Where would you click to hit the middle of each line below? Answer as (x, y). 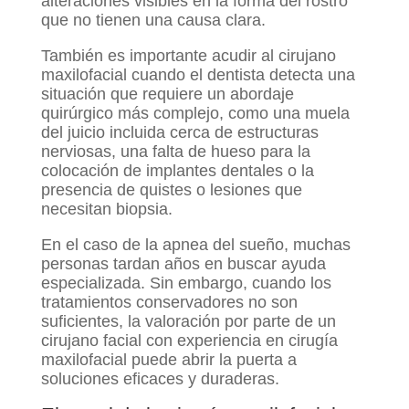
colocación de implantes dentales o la (177, 171)
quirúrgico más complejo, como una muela (195, 114)
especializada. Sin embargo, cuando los (186, 283)
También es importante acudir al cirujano (188, 56)
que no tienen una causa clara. (153, 21)
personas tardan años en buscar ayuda (183, 264)
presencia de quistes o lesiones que (171, 190)
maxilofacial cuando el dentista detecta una (198, 75)
